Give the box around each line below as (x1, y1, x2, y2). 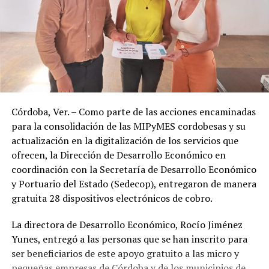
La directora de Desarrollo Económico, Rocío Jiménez (11, 217, 243, 231)
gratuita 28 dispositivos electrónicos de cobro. (11, 191, 213, 205)
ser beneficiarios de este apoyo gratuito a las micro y (11, 246, 239, 260)
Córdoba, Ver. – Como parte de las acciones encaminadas (11, 104, 256, 118)
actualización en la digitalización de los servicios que (11, 133, 238, 147)
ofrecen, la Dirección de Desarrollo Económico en (11, 148, 226, 162)
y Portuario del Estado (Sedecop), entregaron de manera (11, 177, 256, 190)
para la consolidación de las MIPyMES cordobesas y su (11, 119, 246, 133)
